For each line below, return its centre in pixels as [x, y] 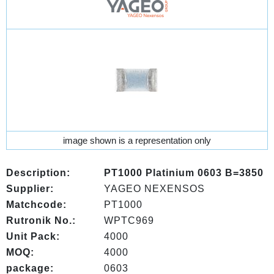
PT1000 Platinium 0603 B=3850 [184, 173]
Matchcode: [36, 205]
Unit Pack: [33, 236]
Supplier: [30, 189]
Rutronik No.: [41, 220]
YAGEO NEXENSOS [154, 189]
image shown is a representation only [137, 140]
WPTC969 [129, 220]
